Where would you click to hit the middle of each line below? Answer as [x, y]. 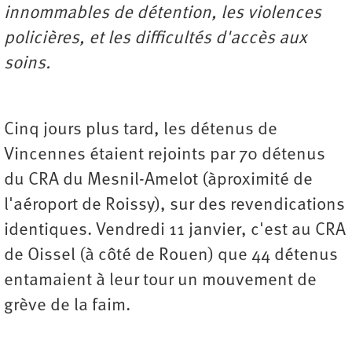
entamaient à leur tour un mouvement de [160, 280]
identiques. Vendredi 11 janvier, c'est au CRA [175, 230]
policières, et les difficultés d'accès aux [156, 38]
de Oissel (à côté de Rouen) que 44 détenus [171, 255]
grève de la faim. [67, 306]
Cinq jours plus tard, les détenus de [141, 130]
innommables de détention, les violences [163, 13]
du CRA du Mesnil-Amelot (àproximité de [158, 180]
